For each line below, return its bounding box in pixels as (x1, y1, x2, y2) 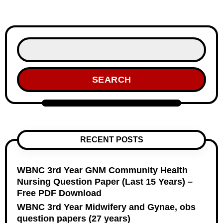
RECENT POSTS (80, 135, 143, 144)
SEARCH (92, 74, 131, 85)
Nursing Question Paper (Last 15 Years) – (17, 177, 193, 187)
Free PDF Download (17, 188, 102, 198)
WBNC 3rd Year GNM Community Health (17, 165, 188, 175)
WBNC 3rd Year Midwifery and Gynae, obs (17, 202, 196, 212)
